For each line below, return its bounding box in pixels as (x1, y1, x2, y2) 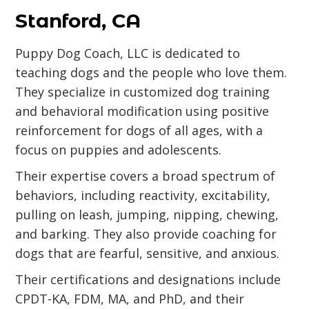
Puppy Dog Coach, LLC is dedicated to (15, 45, 241, 61)
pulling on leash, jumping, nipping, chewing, (15, 206, 279, 223)
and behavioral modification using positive (15, 103, 270, 119)
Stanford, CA (15, 9, 141, 32)
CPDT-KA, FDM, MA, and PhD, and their (15, 290, 245, 307)
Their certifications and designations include (15, 271, 281, 288)
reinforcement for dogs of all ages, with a (15, 122, 263, 139)
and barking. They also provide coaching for (15, 226, 277, 242)
